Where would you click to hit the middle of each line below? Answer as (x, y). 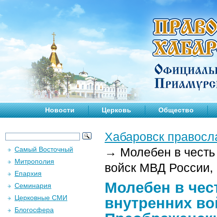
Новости (60, 110)
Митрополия (34, 161)
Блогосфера (34, 210)
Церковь (116, 110)
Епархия (28, 173)
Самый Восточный (44, 149)
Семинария (33, 186)
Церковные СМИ (41, 198)
